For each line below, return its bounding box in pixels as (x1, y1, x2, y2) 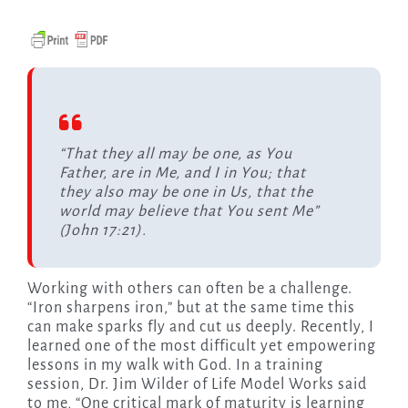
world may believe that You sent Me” (58, 203, 319, 220)
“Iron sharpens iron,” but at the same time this (26, 300, 355, 317)
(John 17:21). (58, 222, 147, 240)
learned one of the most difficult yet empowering (26, 338, 376, 355)
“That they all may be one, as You (58, 146, 292, 163)
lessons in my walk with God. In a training (26, 357, 323, 374)
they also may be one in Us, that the (58, 184, 313, 201)
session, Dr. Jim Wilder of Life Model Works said (26, 376, 367, 393)
